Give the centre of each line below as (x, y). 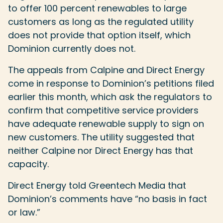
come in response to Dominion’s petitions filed (111, 83)
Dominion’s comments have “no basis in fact (108, 199)
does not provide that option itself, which (99, 35)
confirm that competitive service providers (103, 110)
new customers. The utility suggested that (101, 137)
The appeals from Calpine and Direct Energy (106, 70)
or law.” (24, 212)
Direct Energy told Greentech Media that (97, 185)
